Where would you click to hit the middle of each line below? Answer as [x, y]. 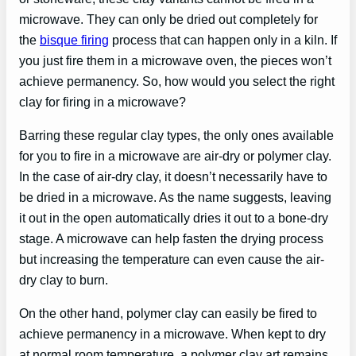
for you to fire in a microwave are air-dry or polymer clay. [175, 155]
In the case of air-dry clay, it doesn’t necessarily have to [173, 176]
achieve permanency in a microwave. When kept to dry [172, 334]
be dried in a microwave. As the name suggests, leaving [175, 197]
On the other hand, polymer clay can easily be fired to [168, 313]
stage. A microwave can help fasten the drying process [171, 238]
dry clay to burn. [64, 279]
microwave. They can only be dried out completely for [168, 19]
